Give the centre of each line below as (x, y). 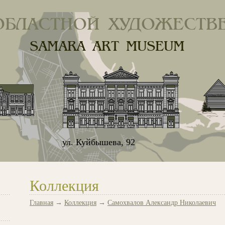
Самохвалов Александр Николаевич (162, 203)
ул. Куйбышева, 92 (99, 142)
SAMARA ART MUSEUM (107, 47)
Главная (41, 203)
